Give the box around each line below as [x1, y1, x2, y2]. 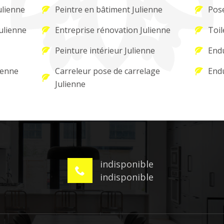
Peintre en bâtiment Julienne [55, 4, 163, 15]
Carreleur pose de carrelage [55, 65, 160, 76]
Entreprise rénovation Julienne [55, 24, 171, 35]
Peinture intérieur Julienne [55, 45, 155, 56]
